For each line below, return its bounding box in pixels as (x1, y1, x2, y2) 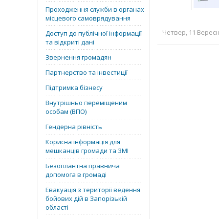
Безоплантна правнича (45, 161, 120, 170)
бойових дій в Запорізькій (45, 194, 127, 203)
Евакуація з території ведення (45, 185, 140, 194)
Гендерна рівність (45, 122, 102, 131)
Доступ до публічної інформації (45, 29, 142, 38)
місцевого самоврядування (45, 14, 131, 22)
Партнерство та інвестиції (45, 68, 128, 77)
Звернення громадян (45, 53, 111, 62)
